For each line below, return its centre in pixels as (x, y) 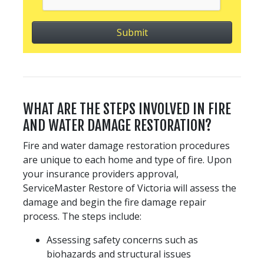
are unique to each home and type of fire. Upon (127, 159)
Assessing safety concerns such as (122, 240)
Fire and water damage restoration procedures (126, 145)
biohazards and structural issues (119, 254)
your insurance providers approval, (101, 174)
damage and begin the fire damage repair (115, 202)
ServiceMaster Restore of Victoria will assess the (130, 188)
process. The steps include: (82, 216)
